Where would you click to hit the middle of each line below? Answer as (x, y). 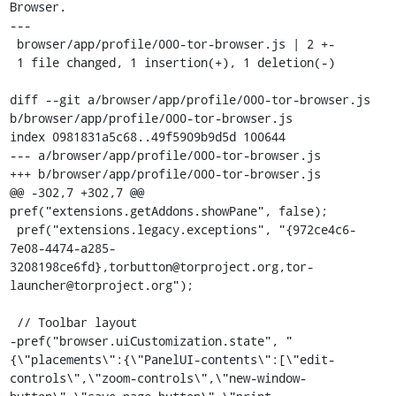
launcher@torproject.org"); (101, 285)
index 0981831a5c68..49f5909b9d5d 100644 (147, 137)
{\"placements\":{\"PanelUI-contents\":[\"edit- (172, 359)
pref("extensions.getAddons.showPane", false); (168, 211)
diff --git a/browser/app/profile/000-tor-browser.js (190, 99)
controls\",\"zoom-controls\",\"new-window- (158, 378)
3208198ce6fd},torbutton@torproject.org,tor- (161, 267)
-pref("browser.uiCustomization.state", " (151, 341)
